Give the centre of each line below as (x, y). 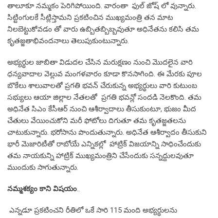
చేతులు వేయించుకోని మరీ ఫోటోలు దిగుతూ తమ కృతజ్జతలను (97, 120)
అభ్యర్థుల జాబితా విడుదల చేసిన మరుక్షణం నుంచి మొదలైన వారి (100, 62)
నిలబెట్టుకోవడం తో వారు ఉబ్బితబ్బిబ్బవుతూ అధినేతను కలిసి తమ (103, 29)
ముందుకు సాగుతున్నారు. (45, 167)
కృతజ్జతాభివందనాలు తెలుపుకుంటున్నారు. (69, 41)
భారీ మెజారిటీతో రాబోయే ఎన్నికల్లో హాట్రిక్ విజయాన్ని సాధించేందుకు (104, 144)
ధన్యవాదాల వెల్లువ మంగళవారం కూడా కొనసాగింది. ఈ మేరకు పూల (105, 74)
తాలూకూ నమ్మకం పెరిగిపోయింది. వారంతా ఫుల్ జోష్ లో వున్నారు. (102, 6)
